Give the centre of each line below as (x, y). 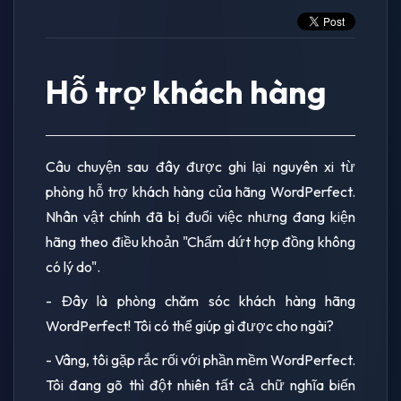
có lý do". (73, 266)
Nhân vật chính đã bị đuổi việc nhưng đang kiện (200, 216)
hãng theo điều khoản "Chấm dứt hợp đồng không (200, 241)
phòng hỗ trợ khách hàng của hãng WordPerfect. (200, 191)
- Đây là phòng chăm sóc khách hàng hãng (200, 300)
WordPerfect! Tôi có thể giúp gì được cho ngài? (190, 325)
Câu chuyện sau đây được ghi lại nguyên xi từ (200, 166)
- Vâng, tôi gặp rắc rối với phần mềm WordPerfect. (200, 359)
